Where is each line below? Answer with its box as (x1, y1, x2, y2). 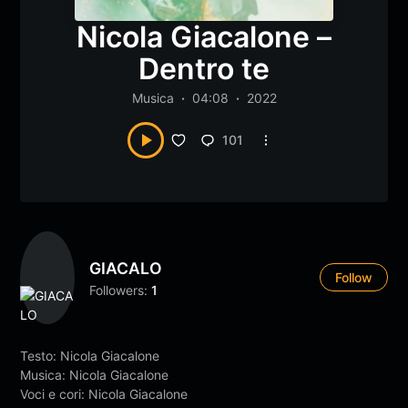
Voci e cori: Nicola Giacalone (20, 385, 189, 402)
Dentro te (138, 50, 270, 87)
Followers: (89, 281, 148, 298)
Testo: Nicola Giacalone (20, 347, 160, 363)
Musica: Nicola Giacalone (20, 366, 169, 382)
